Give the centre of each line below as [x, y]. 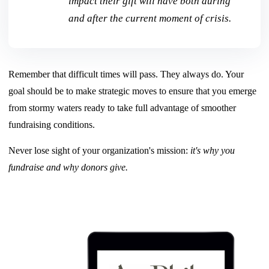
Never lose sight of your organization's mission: [100, 150]
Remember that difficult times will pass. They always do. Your [126, 74]
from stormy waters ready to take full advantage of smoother [122, 107]
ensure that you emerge [213, 91]
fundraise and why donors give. [68, 167]
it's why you [213, 150]
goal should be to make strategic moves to [89, 91]
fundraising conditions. [53, 124]
